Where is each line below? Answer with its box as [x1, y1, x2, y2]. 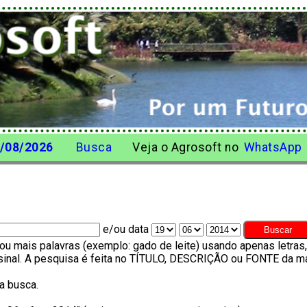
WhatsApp [243, 140, 302, 154]
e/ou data [100, 222, 151, 236]
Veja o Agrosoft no [114, 140, 242, 154]
